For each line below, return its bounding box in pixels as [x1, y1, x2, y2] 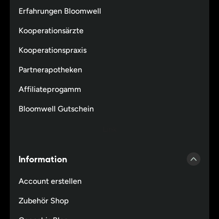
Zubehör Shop [18, 196, 69, 205]
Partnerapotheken [18, 65, 82, 74]
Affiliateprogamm [18, 84, 81, 94]
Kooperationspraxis [18, 45, 87, 55]
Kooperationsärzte [18, 25, 84, 35]
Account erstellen [18, 176, 82, 186]
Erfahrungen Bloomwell [18, 6, 101, 16]
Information [18, 153, 67, 164]
